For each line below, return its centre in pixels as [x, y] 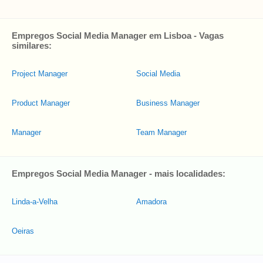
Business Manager [168, 103]
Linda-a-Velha [35, 202]
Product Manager [41, 103]
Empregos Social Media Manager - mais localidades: [119, 173]
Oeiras [23, 231]
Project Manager [40, 74]
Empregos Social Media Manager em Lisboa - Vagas [118, 36]
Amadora [151, 202]
